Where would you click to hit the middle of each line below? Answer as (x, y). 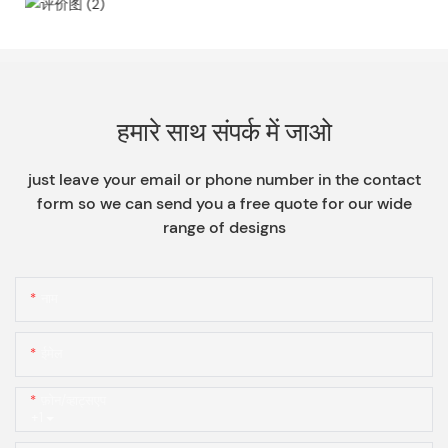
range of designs (224, 228)
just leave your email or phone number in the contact (224, 180)
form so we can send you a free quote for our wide (224, 204)
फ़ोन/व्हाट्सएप (73, 401)
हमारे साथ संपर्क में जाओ (224, 133)
